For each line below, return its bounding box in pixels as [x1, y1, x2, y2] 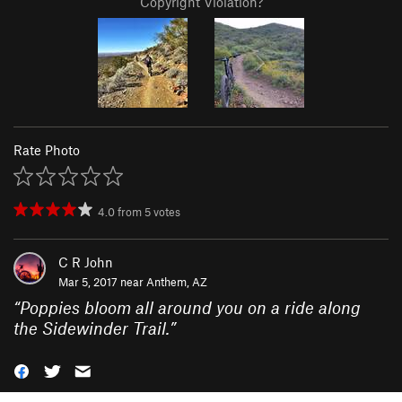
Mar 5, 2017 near [58, 274, 146, 289]
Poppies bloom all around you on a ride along [20, 296, 361, 318]
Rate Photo [13, 141, 80, 158]
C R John [58, 253, 113, 270]
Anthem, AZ [146, 274, 207, 289]
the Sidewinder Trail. [13, 317, 170, 338]
